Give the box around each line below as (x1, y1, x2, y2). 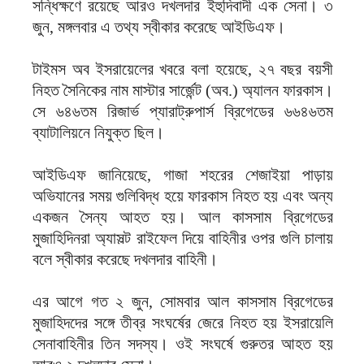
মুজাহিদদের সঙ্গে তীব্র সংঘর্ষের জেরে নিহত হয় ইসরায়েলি (32, 314, 333, 331)
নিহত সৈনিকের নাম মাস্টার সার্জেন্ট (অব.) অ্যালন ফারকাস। (32, 81, 333, 99)
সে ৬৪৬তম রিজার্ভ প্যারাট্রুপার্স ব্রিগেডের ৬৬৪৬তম (32, 102, 333, 120)
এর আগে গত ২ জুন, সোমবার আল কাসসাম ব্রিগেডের (32, 292, 333, 310)
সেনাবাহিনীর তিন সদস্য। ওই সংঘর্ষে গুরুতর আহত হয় (32, 335, 333, 353)
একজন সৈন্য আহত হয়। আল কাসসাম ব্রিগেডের (32, 208, 333, 226)
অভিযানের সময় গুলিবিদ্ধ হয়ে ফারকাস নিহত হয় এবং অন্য (32, 187, 333, 205)
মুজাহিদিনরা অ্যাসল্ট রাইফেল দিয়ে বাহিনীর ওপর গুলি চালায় (32, 229, 333, 247)
